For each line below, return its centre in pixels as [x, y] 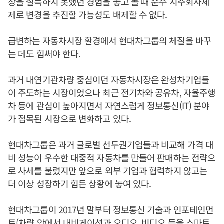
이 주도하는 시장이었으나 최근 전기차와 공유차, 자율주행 [112, 92]
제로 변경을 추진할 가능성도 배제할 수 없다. [88, 14]
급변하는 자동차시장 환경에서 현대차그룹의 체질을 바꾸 [110, 40]
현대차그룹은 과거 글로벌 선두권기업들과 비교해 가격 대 [111, 144]
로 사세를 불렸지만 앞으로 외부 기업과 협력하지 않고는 [108, 170]
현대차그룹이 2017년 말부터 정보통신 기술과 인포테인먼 [111, 209]
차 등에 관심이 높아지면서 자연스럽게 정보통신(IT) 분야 [109, 105]
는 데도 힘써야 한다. [44, 53]
